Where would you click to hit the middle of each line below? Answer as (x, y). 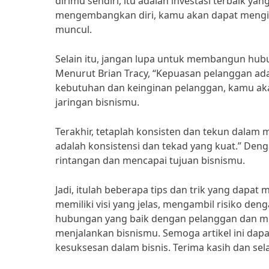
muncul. (74, 29)
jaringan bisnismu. (97, 102)
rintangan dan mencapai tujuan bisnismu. (150, 160)
